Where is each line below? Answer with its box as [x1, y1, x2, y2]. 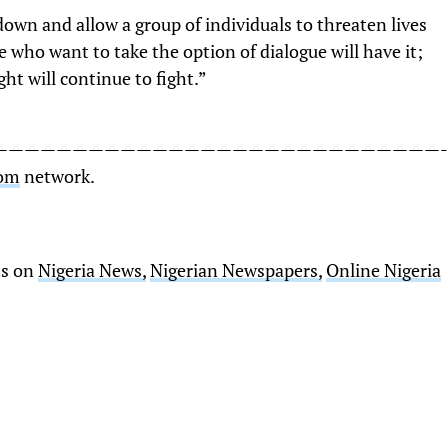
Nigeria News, [38, 259, 146, 282]
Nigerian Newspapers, [150, 259, 322, 282]
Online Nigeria [326, 259, 441, 282]
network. [20, 165, 95, 188]
